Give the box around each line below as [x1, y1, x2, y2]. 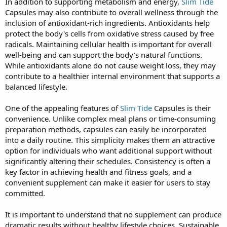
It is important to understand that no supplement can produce [5, 209, 221, 219]
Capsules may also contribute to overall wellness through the [5, 7, 218, 17]
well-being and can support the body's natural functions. [5, 49, 202, 60]
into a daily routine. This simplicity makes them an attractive [5, 134, 215, 145]
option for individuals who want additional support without [5, 145, 212, 156]
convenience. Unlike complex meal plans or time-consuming [5, 113, 216, 124]
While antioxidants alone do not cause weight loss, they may [5, 60, 216, 70]
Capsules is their [152, 102, 211, 113]
